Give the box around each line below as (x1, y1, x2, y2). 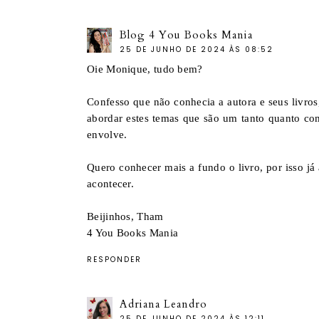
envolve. (87, 128, 127, 140)
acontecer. (87, 177, 134, 189)
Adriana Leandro (120, 296, 207, 311)
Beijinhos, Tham (87, 210, 164, 222)
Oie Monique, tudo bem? (87, 63, 203, 75)
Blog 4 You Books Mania (120, 27, 253, 42)
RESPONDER (87, 253, 142, 265)
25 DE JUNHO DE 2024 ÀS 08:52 (120, 43, 273, 55)
